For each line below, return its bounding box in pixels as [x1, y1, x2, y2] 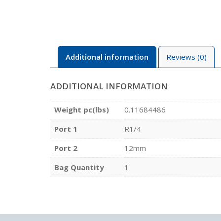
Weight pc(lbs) [54, 104, 109, 114]
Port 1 [54, 123, 77, 134]
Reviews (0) [166, 52, 207, 62]
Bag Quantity [54, 162, 104, 172]
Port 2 [54, 143, 77, 153]
